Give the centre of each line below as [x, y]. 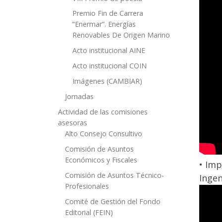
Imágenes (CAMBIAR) [107, 81]
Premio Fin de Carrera [108, 13]
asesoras [73, 123]
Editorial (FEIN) [89, 212]
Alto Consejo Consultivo [104, 134]
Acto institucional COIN [109, 66]
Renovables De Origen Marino [121, 35]
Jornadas [80, 97]
